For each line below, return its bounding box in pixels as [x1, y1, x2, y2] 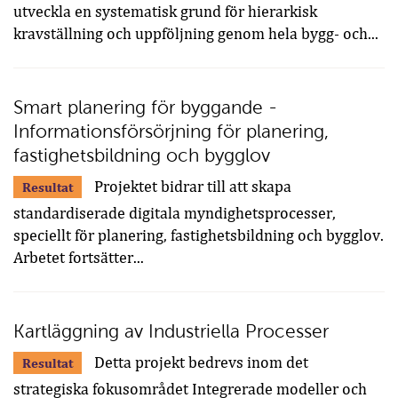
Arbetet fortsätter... [13, 249, 144, 267]
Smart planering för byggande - [13, 97, 277, 118]
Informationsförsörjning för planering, [13, 121, 329, 142]
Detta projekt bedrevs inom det [91, 354, 308, 372]
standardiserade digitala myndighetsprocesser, [13, 204, 336, 223]
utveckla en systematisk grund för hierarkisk [13, 3, 317, 21]
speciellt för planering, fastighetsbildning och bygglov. [13, 227, 384, 245]
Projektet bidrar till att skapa [91, 178, 291, 196]
